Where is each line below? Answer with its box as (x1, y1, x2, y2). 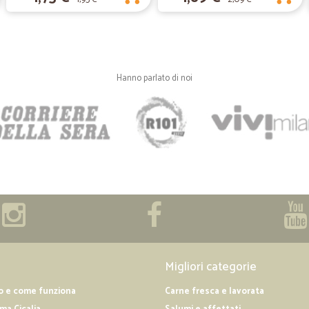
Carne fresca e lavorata (165, 283, 264, 299)
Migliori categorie (165, 257, 257, 277)
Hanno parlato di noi (117, 71, 192, 86)
